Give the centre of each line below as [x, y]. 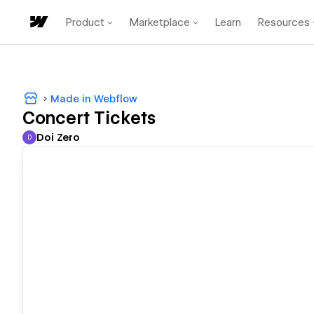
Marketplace [160, 22]
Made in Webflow [94, 98]
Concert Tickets [89, 118]
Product [85, 22]
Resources [284, 22]
